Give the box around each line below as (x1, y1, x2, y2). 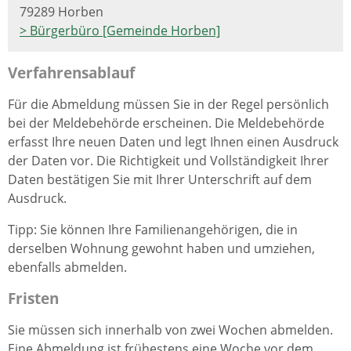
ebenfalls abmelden (8, 259, 124, 277)
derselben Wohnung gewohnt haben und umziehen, (8, 240, 315, 258)
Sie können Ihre (40, 221, 132, 239)
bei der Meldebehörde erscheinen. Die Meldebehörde (8, 114, 324, 132)
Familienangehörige (135, 221, 251, 239)
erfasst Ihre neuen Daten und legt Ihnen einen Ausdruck (8, 133, 338, 151)
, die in (259, 221, 298, 239)
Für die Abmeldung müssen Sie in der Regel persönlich (8, 96, 329, 114)
